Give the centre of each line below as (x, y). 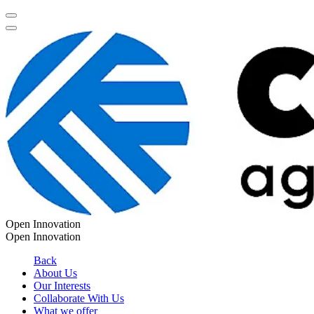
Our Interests (62, 286)
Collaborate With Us (79, 299)
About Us (55, 273)
